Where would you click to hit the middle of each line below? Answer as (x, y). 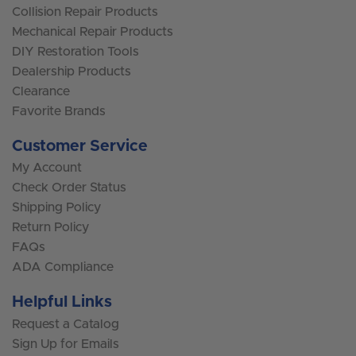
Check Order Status (69, 188)
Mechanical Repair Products (93, 31)
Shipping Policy (56, 208)
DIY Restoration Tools (75, 51)
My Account (47, 168)
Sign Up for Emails (66, 344)
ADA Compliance (63, 267)
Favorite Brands (59, 111)
